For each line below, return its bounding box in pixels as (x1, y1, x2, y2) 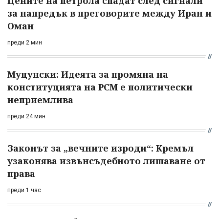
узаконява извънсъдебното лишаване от (7, 154, 205, 167)
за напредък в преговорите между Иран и (7, 7, 212, 19)
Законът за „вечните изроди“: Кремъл (7, 142, 194, 154)
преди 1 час (7, 186, 41, 194)
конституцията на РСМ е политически (7, 81, 193, 93)
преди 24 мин (7, 112, 45, 120)
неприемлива (7, 93, 73, 106)
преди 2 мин (7, 39, 42, 46)
